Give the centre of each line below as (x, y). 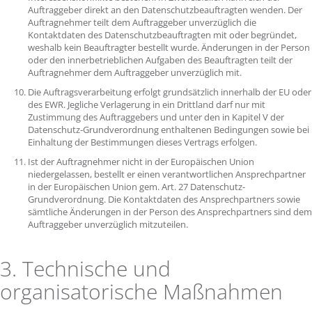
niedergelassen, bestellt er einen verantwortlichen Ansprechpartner (167, 174)
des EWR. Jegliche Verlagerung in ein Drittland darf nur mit (147, 104)
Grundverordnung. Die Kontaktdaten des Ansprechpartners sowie (164, 199)
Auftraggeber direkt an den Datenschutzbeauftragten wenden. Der (165, 10)
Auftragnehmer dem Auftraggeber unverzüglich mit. (136, 72)
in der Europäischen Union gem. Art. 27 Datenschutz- (136, 187)
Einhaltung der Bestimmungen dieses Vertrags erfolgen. (143, 142)
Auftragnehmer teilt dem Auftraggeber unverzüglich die (142, 22)
